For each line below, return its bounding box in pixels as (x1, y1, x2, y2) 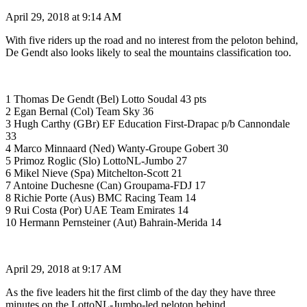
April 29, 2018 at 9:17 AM (5, 262, 121, 275)
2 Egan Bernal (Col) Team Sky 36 (5, 105, 153, 117)
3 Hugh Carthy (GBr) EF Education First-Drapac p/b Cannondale (5, 117, 290, 130)
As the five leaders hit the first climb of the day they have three (5, 286, 275, 298)
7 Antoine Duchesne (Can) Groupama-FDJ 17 (5, 179, 206, 191)
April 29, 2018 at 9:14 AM (5, 10, 121, 23)
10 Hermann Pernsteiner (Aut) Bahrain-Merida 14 (5, 216, 221, 228)
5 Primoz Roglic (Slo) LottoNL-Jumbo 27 (5, 154, 187, 167)
